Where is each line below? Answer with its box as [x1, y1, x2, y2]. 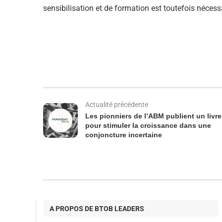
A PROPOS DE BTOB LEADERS [50, 205, 144, 213]
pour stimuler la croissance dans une [85, 121, 211, 130]
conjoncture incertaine [85, 131, 162, 139]
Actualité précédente [85, 101, 148, 109]
